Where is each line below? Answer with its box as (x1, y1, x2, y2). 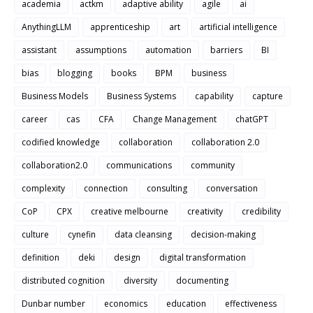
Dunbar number (22, 297, 85, 310)
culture (22, 228, 49, 240)
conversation (206, 182, 258, 194)
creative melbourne (91, 205, 168, 217)
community (191, 159, 235, 171)
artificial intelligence (199, 20, 277, 33)
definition (22, 251, 59, 263)
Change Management (133, 112, 217, 125)
